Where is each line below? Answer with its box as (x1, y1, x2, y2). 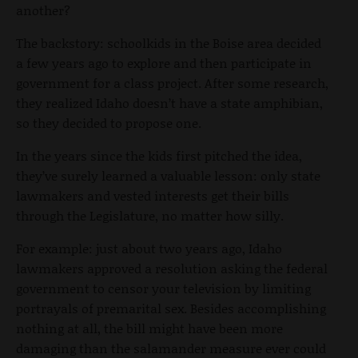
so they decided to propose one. (16, 113, 201, 133)
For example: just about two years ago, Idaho (16, 239, 282, 258)
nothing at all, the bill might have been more (16, 319, 283, 338)
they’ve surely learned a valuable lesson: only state (16, 166, 320, 185)
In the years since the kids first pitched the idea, (16, 146, 302, 165)
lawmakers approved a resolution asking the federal (16, 259, 328, 278)
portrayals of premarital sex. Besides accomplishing (16, 299, 326, 318)
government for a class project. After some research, (16, 74, 328, 93)
